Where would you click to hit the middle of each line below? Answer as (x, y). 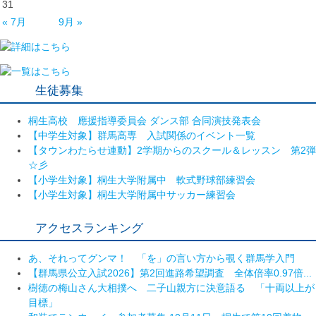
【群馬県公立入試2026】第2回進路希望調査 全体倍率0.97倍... (170, 273)
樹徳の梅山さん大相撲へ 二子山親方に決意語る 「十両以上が (171, 287)
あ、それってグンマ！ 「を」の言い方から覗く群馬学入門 (162, 258)
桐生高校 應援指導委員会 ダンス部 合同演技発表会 (145, 120)
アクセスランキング (90, 228)
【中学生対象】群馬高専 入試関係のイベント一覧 (142, 135)
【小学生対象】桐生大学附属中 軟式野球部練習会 (142, 180)
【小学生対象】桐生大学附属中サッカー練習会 (132, 194)
